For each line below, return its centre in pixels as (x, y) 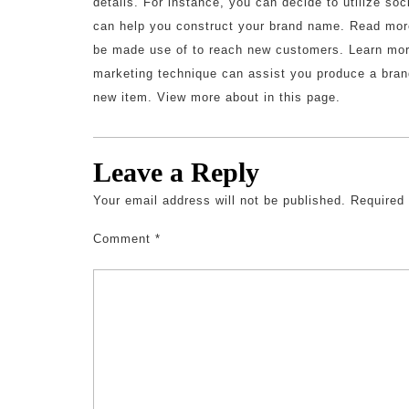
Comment (124, 239)
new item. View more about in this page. (217, 97)
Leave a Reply (176, 172)
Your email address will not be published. (220, 200)
